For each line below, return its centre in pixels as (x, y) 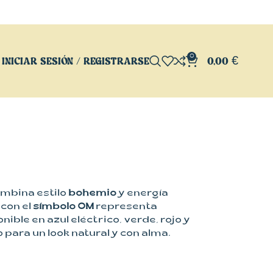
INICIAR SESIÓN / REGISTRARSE (75, 61)
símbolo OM (62, 207)
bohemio (92, 194)
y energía (142, 194)
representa (125, 207)
